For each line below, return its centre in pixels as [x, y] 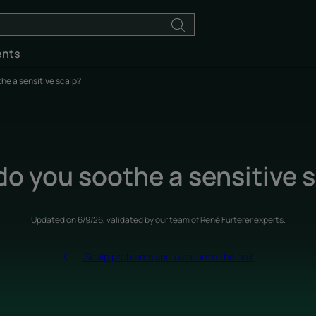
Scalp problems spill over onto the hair [168, 256]
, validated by [129, 219]
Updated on [54, 219]
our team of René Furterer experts [219, 219]
